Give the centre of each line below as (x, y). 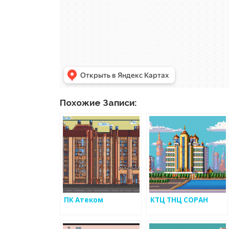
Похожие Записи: (98, 103)
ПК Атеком (84, 200)
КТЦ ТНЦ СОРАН (179, 200)
